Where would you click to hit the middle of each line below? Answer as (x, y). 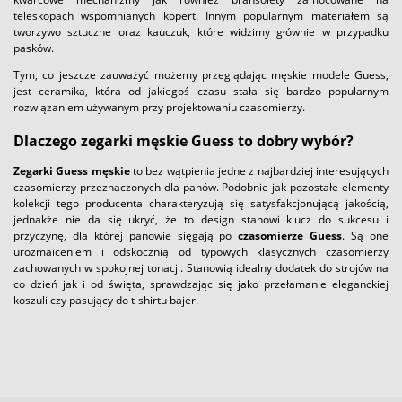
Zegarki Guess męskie (72, 171)
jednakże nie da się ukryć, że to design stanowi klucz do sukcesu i (201, 220)
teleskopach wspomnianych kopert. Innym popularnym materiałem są (201, 15)
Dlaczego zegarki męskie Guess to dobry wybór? (184, 140)
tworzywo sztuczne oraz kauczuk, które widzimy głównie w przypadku (201, 31)
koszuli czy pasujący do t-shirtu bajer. (106, 301)
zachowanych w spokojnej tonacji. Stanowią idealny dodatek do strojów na (201, 268)
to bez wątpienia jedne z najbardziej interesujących (259, 171)
